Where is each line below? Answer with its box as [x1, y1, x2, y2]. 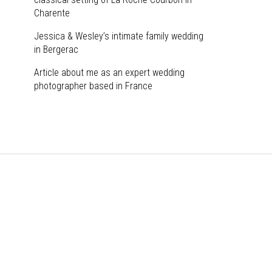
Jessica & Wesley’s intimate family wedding [34, 30, 204, 42]
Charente [34, 7, 70, 19]
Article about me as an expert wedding [34, 67, 185, 78]
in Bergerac [34, 44, 79, 55]
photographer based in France [34, 80, 153, 92]
